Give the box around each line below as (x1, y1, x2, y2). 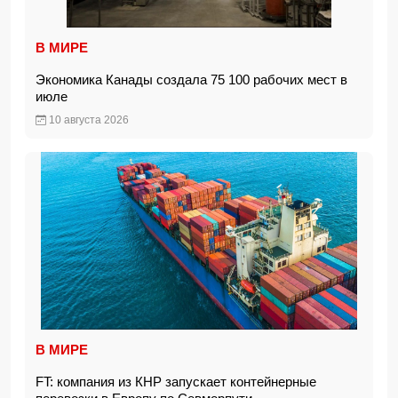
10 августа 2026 (46, 114, 129, 126)
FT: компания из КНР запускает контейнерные (36, 374, 316, 389)
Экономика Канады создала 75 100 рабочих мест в (36, 72, 347, 87)
